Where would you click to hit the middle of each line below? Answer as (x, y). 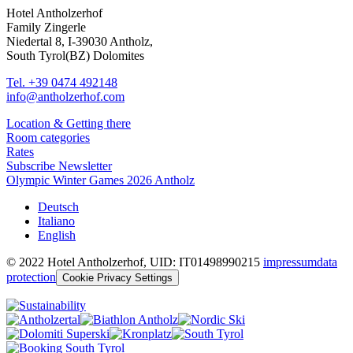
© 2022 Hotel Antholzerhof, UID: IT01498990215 (135, 262)
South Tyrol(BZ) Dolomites (75, 56)
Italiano (56, 221)
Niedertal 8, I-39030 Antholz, (80, 42)
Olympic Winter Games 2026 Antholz (100, 180)
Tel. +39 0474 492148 (62, 83)
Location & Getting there (69, 124)
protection (31, 277)
